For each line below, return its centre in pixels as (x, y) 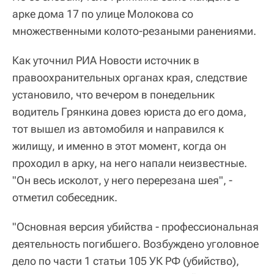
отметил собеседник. (65, 198)
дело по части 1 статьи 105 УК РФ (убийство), (126, 261)
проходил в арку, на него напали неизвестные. (130, 163)
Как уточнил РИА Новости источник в (106, 61)
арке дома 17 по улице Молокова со (103, 14)
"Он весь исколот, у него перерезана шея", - (122, 180)
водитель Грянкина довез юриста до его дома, (129, 112)
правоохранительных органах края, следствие (130, 78)
